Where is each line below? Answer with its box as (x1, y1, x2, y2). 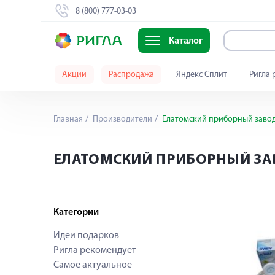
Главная (53, 115, 83, 124)
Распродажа (109, 70, 154, 79)
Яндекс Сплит (176, 70, 227, 79)
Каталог (168, 36, 203, 47)
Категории (53, 207, 99, 217)
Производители (91, 115, 152, 124)
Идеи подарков (53, 231, 119, 241)
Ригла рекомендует (53, 246, 136, 255)
